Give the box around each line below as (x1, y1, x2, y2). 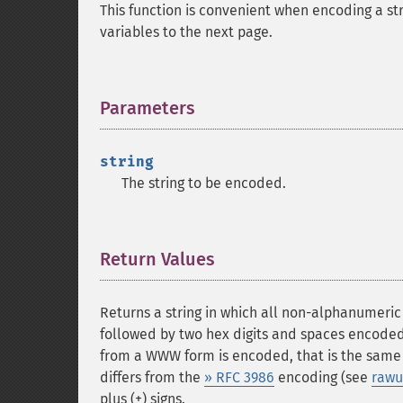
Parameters (100, 97, 195, 119)
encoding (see (274, 369, 372, 386)
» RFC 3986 (204, 369, 274, 386)
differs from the (100, 369, 204, 386)
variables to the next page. (100, 23, 273, 40)
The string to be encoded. (121, 175, 286, 192)
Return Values (100, 248, 215, 270)
